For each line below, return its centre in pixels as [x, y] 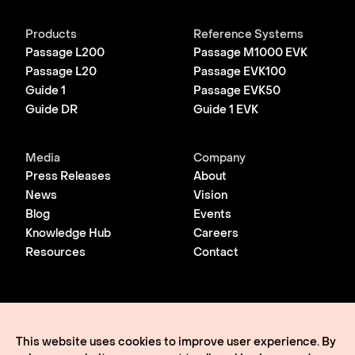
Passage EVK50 [237, 92]
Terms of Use [62, 348]
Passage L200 [65, 53]
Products [51, 35]
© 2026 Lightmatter [81, 320]
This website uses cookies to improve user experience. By [176, 343]
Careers [216, 234]
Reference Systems [248, 35]
